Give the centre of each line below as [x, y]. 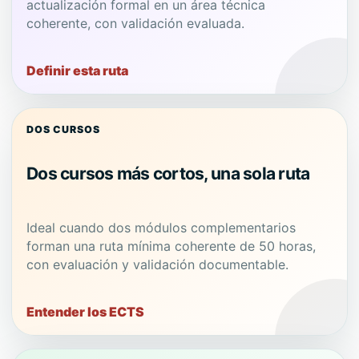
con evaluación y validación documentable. [157, 265]
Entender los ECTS [85, 311]
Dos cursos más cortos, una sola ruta [168, 173]
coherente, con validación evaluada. [135, 24]
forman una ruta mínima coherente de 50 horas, [171, 246]
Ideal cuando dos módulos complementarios [161, 228]
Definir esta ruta [77, 70]
